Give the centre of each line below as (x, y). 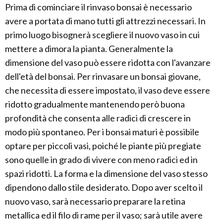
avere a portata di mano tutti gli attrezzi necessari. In (105, 21)
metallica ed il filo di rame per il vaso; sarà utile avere (104, 215)
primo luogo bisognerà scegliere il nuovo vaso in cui (102, 35)
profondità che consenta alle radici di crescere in (98, 118)
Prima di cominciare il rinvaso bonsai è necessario (98, 7)
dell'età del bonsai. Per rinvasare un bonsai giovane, (103, 76)
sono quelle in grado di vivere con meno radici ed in (101, 160)
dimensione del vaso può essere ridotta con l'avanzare (108, 62)
